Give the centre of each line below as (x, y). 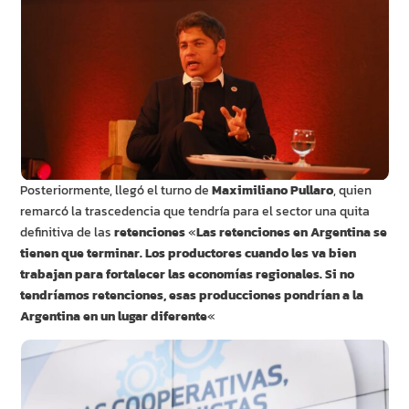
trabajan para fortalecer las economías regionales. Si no (188, 275)
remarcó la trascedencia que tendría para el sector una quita (195, 212)
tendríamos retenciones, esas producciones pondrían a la (192, 296)
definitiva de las (68, 233)
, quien (353, 191)
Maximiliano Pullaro (273, 191)
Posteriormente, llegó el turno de (116, 191)
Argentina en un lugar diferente (114, 317)
